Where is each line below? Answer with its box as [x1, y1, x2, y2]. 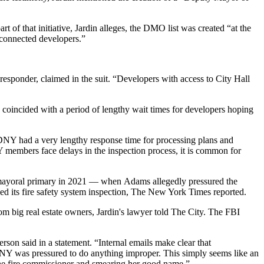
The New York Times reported [131, 186, 244, 197]
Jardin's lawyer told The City [97, 206, 203, 217]
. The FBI [203, 206, 240, 217]
